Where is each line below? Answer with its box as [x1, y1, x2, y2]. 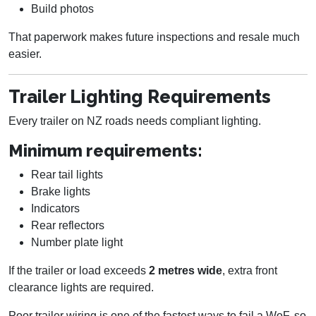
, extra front [222, 265, 277, 277]
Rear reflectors [31, 219, 104, 232]
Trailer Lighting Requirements [8, 86, 271, 108]
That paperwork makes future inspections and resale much [8, 31, 300, 44]
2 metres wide [149, 265, 222, 277]
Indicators [31, 202, 80, 215]
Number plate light [31, 236, 123, 249]
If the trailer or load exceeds [8, 265, 149, 277]
